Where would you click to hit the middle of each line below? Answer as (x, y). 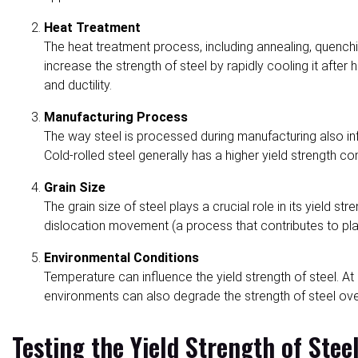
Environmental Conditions (121, 257)
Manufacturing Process (116, 117)
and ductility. (78, 85)
